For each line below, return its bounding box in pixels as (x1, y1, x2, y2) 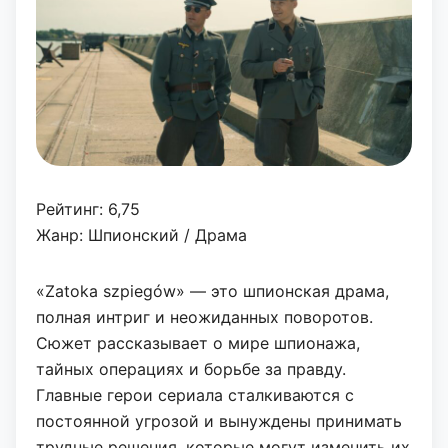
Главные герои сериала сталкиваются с (36, 384, 354, 405)
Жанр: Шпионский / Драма (36, 224, 247, 245)
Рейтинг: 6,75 (36, 198, 140, 219)
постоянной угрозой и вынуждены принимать (36, 410, 402, 431)
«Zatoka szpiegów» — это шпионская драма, (36, 280, 389, 301)
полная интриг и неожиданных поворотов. (36, 306, 373, 327)
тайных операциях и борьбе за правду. (36, 358, 346, 379)
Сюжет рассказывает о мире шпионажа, (36, 332, 360, 353)
